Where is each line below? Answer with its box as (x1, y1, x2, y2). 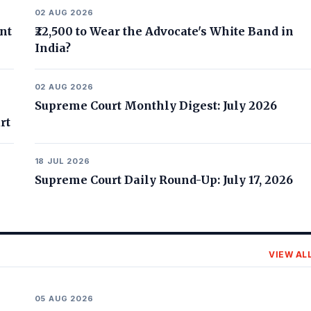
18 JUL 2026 (34, 156, 90, 166)
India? (34, 41, 71, 55)
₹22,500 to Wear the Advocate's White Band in (34, 24, 294, 38)
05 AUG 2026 (34, 294, 94, 303)
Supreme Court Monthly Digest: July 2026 (34, 99, 277, 112)
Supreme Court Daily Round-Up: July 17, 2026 (34, 173, 293, 187)
